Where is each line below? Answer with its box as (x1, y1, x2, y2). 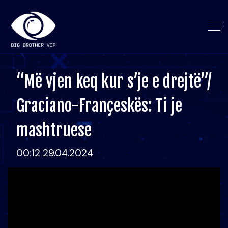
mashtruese (16, 120, 92, 140)
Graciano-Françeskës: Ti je (16, 96, 182, 116)
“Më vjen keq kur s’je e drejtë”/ (16, 71, 211, 92)
